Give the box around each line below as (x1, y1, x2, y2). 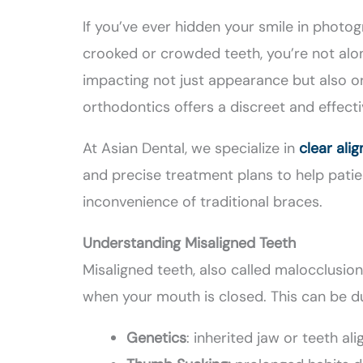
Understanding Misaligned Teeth (83, 233, 297, 254)
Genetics (126, 328, 187, 348)
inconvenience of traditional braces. (83, 192, 323, 212)
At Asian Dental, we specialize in (83, 139, 300, 159)
